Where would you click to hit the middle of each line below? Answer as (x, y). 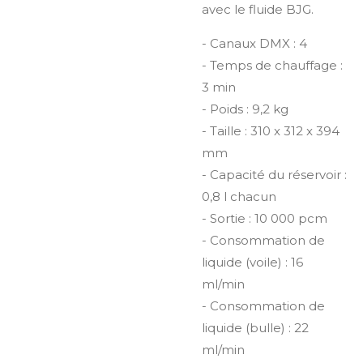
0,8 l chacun (239, 196)
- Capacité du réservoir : (274, 174)
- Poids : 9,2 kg (245, 109)
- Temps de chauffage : (272, 65)
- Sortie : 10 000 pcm (265, 218)
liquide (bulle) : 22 (255, 327)
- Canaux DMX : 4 (254, 43)
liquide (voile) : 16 (252, 262)
